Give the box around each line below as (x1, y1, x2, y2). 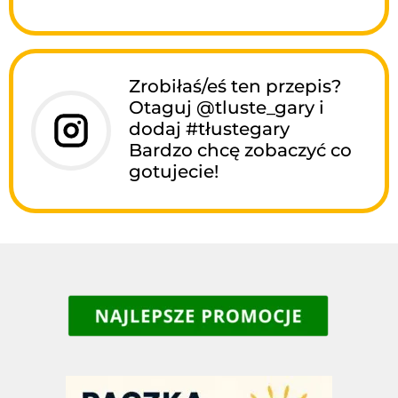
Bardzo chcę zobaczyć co (129, 139, 352, 161)
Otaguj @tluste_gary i (129, 96, 324, 118)
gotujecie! (129, 160, 219, 182)
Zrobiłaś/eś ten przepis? (129, 75, 341, 97)
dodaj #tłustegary (129, 117, 290, 139)
